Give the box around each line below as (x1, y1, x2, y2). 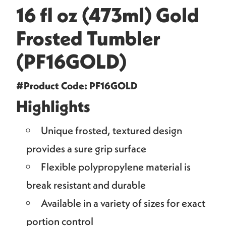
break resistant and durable (26, 178, 146, 192)
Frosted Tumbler (16, 25, 160, 51)
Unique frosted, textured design (41, 124, 182, 137)
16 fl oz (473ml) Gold (16, 2, 199, 28)
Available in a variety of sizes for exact (41, 196, 205, 210)
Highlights (16, 96, 90, 117)
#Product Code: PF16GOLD (16, 79, 137, 92)
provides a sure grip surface (26, 142, 146, 155)
